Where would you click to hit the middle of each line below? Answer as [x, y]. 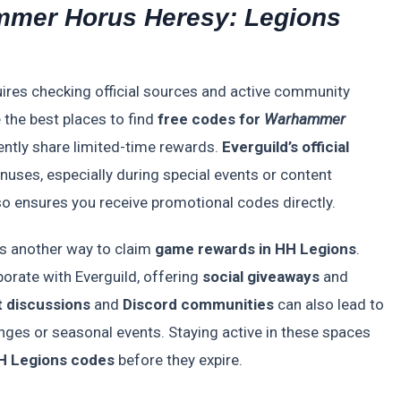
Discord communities [198, 305]
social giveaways [261, 277]
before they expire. [179, 360]
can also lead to [329, 305]
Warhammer [305, 119]
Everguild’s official [286, 147]
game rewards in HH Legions [256, 249]
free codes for [211, 119]
